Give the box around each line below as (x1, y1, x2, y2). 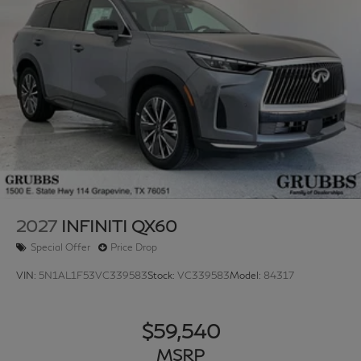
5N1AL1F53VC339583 (39, 269, 147, 282)
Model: (230, 269, 263, 282)
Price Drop (110, 241, 157, 254)
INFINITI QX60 (61, 215, 177, 235)
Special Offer (31, 241, 90, 254)
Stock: (147, 269, 177, 282)
